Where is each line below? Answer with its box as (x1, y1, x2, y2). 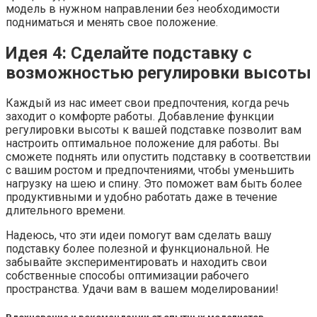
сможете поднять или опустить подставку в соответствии (6, 150, 311, 164)
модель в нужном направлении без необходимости (6, 1, 279, 16)
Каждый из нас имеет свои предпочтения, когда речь (6, 96, 289, 110)
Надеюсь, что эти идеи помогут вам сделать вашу (6, 229, 272, 243)
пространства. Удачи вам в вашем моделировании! (6, 282, 279, 296)
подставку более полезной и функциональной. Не (6, 242, 270, 256)
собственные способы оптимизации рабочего (6, 269, 249, 283)
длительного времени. (6, 204, 125, 218)
